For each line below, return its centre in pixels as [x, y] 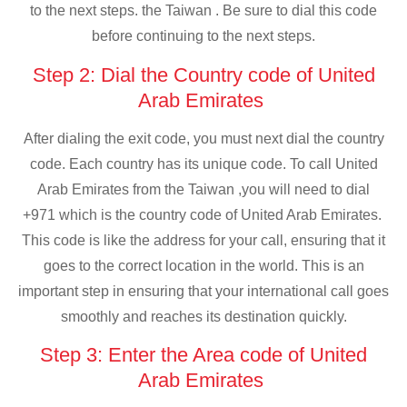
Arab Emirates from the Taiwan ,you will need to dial [203, 189]
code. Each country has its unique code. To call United [203, 164]
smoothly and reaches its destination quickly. [203, 316]
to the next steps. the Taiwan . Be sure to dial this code [203, 11]
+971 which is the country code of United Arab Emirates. [203, 214]
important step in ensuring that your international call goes [203, 291]
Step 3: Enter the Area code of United [203, 355]
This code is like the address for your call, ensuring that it [203, 240]
